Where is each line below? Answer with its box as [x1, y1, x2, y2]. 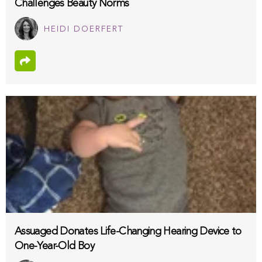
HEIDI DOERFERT [44, 25, 123, 33]
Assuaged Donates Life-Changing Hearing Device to [15, 226, 242, 237]
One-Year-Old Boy [15, 240, 94, 251]
